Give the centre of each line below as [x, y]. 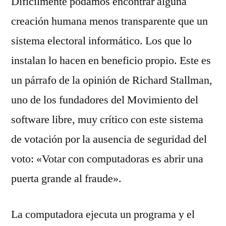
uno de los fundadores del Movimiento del [105, 100]
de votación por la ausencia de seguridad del [109, 139]
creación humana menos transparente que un [109, 21]
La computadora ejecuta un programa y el [103, 214]
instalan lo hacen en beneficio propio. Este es [111, 61]
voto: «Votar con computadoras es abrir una [107, 159]
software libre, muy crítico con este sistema [107, 120]
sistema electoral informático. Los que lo [101, 41]
